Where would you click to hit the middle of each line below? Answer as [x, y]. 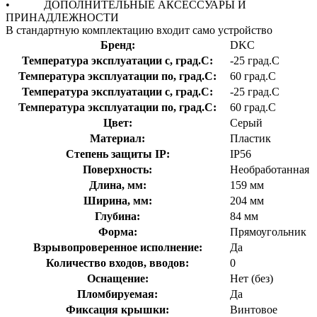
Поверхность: [117, 169]
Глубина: [117, 216]
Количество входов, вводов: [117, 263]
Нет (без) [252, 278]
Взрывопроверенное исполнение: [117, 247]
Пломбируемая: [117, 294]
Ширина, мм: [117, 200]
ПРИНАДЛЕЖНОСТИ [62, 17]
